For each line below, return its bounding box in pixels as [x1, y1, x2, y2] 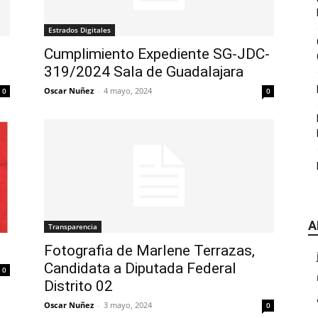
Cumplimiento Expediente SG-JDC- [44, 45, 270, 62]
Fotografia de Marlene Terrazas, [44, 242, 255, 259]
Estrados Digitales [48, 25, 111, 35]
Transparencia [48, 221, 97, 231]
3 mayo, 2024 [104, 300, 152, 310]
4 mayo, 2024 [104, 85, 152, 96]
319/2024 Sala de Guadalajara [44, 63, 243, 80]
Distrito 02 [44, 278, 113, 295]
